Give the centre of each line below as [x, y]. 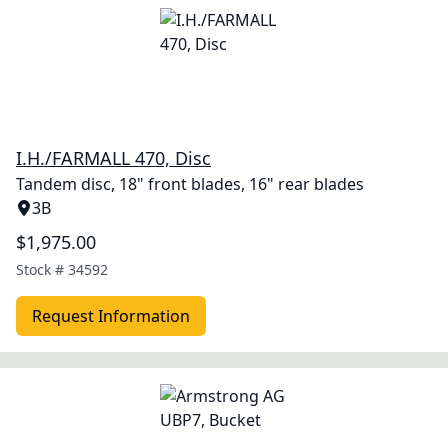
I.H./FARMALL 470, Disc [113, 158]
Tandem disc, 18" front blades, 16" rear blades [190, 184]
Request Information [111, 316]
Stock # [42, 269]
